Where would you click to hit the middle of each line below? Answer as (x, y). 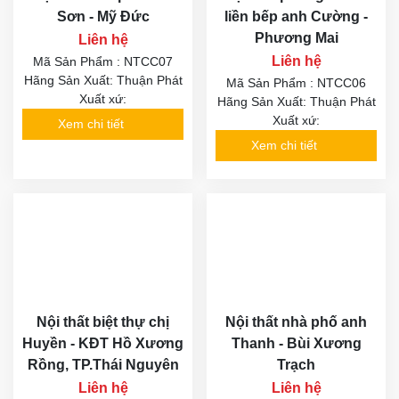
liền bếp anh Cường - (296, 16)
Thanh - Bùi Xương (296, 344)
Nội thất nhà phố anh (296, 322)
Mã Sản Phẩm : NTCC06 (296, 82)
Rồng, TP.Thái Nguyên (103, 365)
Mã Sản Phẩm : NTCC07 (103, 61)
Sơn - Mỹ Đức (103, 16)
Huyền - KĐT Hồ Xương (103, 344)
